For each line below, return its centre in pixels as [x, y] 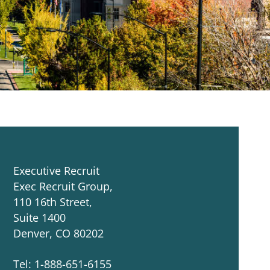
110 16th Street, [53, 202]
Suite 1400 [39, 218]
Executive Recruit [56, 171]
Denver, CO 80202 [58, 233]
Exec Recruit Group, [63, 186]
